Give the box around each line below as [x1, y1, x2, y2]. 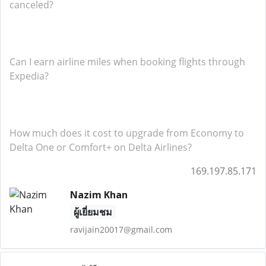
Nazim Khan [69, 188, 128, 201]
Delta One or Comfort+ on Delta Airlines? [9, 141, 192, 154]
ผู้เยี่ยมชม [73, 205, 112, 218]
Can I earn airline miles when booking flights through [9, 55, 245, 68]
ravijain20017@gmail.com [69, 224, 172, 235]
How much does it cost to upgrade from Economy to [9, 126, 244, 140]
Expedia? [9, 69, 49, 83]
